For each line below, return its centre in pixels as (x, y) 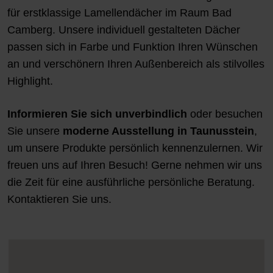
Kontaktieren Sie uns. (59, 200)
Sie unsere (35, 131)
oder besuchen (225, 114)
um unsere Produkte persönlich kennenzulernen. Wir (135, 148)
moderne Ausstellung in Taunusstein (158, 131)
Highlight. (30, 81)
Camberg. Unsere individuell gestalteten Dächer (124, 30)
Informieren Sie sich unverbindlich (97, 114)
